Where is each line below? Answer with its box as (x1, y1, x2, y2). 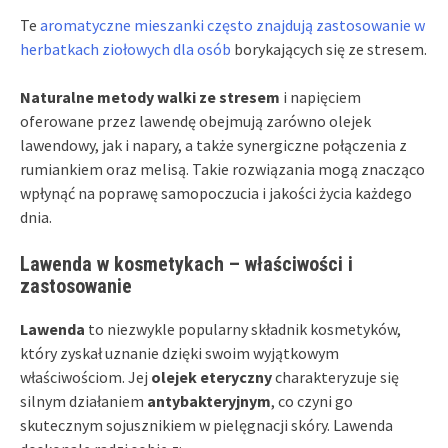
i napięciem (280, 86, 361, 107)
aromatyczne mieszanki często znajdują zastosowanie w (40, 14, 425, 35)
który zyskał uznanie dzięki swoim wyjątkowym (20, 342, 339, 363)
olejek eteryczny (151, 366, 272, 387)
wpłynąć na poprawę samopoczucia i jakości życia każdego (20, 182, 412, 203)
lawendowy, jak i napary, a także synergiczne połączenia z (20, 134, 407, 155)
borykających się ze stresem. (231, 38, 427, 59)
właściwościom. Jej (20, 366, 151, 387)
